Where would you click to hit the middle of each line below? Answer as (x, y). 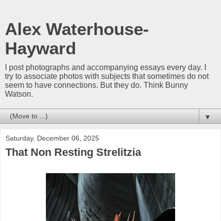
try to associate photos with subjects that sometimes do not (107, 76)
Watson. (19, 94)
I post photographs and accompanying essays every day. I (106, 67)
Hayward (40, 48)
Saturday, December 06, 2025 (52, 138)
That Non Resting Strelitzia (73, 152)
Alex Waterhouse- (77, 29)
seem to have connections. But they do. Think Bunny (96, 85)
